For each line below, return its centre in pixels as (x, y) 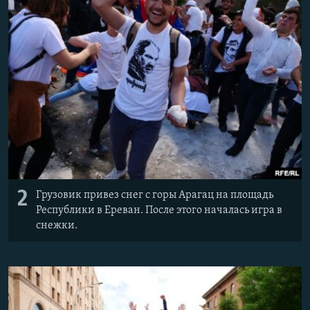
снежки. (57, 225)
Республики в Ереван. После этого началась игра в (159, 210)
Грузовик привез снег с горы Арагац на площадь (155, 195)
